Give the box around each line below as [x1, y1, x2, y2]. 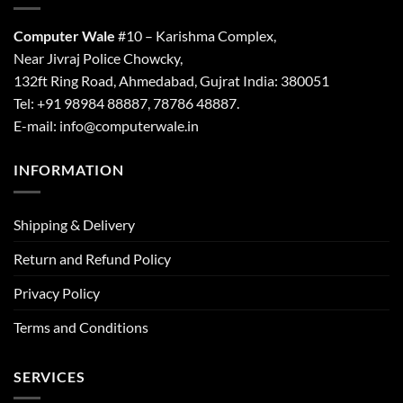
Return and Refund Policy [13, 249, 171, 267]
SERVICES [13, 367, 85, 385]
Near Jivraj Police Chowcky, [13, 49, 183, 67]
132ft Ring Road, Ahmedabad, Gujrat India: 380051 [13, 72, 329, 90]
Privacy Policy [13, 283, 100, 301]
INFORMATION [13, 161, 124, 179]
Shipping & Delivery [13, 215, 135, 233]
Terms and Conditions [13, 318, 148, 336]
